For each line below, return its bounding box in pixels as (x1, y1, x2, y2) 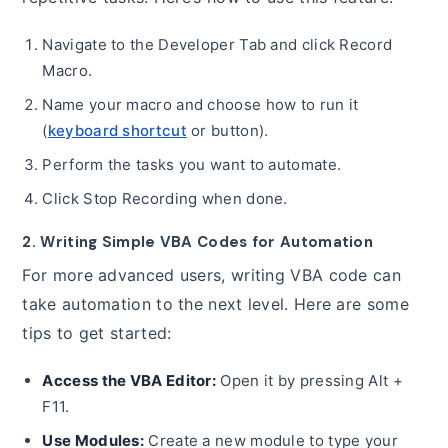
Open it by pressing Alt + (216, 371, 403, 391)
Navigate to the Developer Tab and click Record (42, 35, 393, 55)
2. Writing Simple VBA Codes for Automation (22, 232, 374, 253)
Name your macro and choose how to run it (42, 95, 359, 115)
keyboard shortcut (47, 121, 187, 141)
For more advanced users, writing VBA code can (22, 265, 401, 286)
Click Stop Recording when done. (42, 189, 288, 209)
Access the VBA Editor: (42, 371, 217, 391)
